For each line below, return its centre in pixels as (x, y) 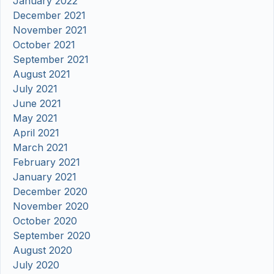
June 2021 (37, 104)
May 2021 (35, 118)
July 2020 (36, 265)
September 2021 (51, 60)
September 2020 (52, 236)
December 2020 (50, 192)
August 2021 (42, 74)
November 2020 (51, 206)
